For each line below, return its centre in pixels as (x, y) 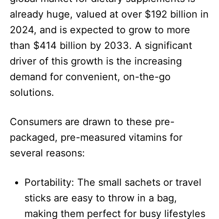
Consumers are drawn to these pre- (92, 122)
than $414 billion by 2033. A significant (101, 46)
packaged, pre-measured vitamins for (96, 138)
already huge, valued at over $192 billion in (109, 14)
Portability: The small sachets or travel (113, 183)
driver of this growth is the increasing (96, 61)
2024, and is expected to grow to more (100, 30)
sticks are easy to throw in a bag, (101, 198)
